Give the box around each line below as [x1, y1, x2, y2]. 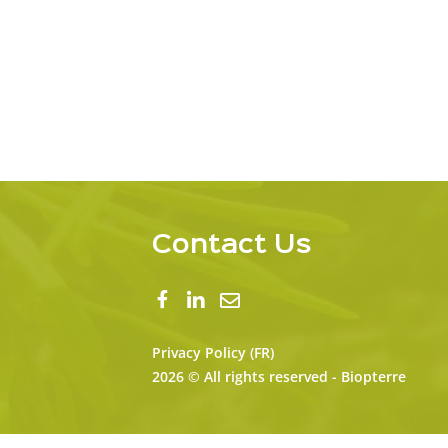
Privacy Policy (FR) [152, 343, 274, 362]
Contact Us [152, 234, 312, 258]
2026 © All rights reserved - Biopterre [152, 367, 406, 386]
